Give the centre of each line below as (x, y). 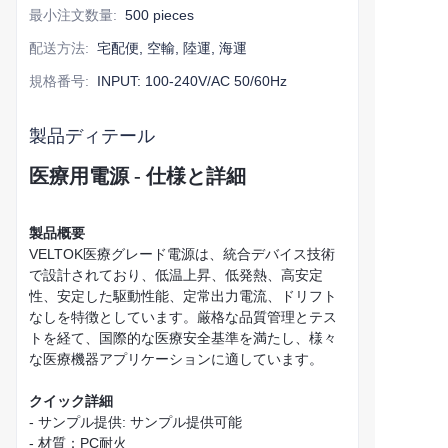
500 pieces (159, 15)
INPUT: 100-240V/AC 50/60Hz (192, 81)
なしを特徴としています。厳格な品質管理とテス (183, 317)
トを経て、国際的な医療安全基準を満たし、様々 (183, 338)
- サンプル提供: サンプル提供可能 (135, 422)
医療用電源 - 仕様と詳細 (137, 176)
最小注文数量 (71, 15)
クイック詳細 (71, 401)
